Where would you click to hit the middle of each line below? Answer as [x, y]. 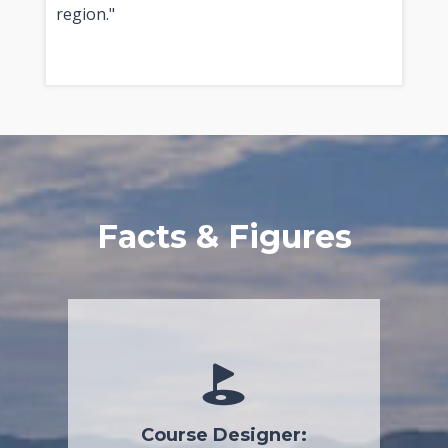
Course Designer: [223, 434]
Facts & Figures [224, 236]
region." [85, 13]
